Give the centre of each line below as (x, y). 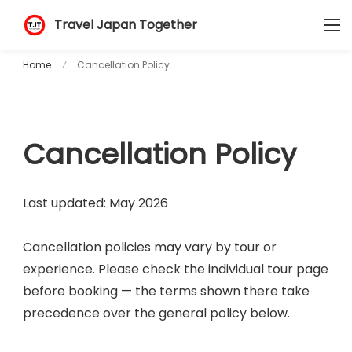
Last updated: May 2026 (95, 203)
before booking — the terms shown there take (166, 291)
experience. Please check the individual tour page (176, 269)
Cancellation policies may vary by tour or (150, 247)
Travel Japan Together (126, 25)
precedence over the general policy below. (156, 313)
